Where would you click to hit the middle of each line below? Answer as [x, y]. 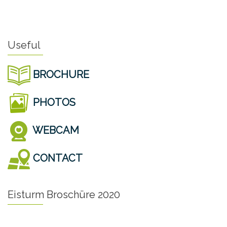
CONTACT [56, 158]
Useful [24, 45]
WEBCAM [55, 130]
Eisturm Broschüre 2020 [64, 194]
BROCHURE [60, 74]
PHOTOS [53, 102]
